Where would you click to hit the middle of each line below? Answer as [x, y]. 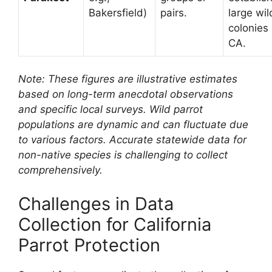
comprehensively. [60, 170]
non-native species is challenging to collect [123, 155]
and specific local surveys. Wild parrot [110, 110]
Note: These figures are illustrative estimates [128, 79]
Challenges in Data [96, 203]
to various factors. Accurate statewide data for [132, 140]
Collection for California [115, 224]
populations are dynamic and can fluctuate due [133, 125]
